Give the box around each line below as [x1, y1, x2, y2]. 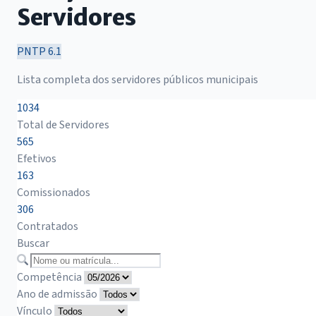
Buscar [17, 235, 49, 251]
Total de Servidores [17, 116, 109, 133]
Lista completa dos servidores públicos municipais [17, 71, 258, 87]
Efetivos [17, 150, 56, 166]
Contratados [17, 218, 78, 234]
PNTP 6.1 [17, 43, 61, 59]
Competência [17, 269, 82, 285]
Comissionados [17, 184, 90, 200]
